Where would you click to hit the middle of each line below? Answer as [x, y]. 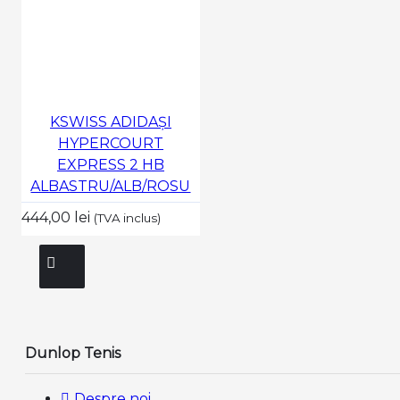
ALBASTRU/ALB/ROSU [111, 186]
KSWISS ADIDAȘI [110, 121]
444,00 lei [57, 217]
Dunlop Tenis [73, 354]
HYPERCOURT [110, 143]
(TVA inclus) [127, 217]
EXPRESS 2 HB [110, 164]
